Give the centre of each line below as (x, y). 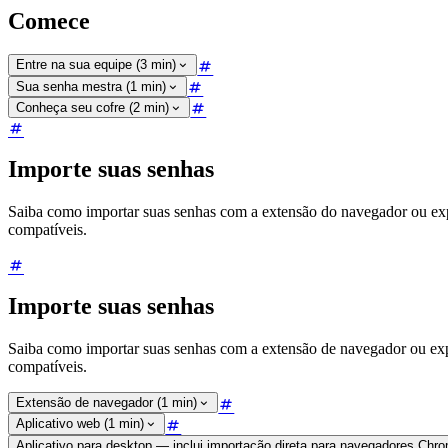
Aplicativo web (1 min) (80, 424)
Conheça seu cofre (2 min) (92, 107)
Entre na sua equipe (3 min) (96, 65)
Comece (49, 20)
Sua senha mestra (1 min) (91, 86)
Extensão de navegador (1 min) (106, 403)
